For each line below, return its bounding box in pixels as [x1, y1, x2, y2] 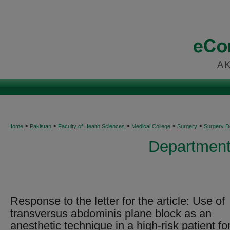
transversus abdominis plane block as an [10, 207, 212, 220]
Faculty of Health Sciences [58, 123, 125, 129]
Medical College [131, 123, 170, 129]
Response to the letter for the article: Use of [10, 195, 225, 207]
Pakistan [30, 123, 51, 129]
